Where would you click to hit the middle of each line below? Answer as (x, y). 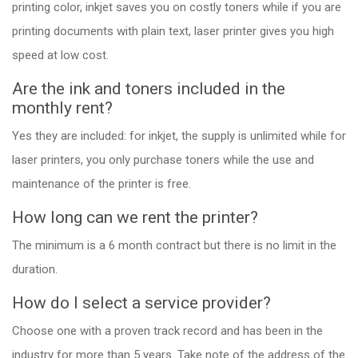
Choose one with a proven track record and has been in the (167, 330)
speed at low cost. (60, 55)
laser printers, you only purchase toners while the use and (163, 159)
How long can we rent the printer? (135, 217)
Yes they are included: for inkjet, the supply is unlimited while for (179, 135)
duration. (35, 269)
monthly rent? (62, 107)
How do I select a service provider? (141, 302)
